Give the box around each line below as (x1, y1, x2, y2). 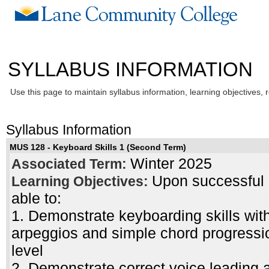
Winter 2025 (130, 155, 212, 172)
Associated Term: (11, 157, 130, 172)
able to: (11, 190, 61, 207)
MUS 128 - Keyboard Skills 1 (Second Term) (9, 143, 186, 153)
